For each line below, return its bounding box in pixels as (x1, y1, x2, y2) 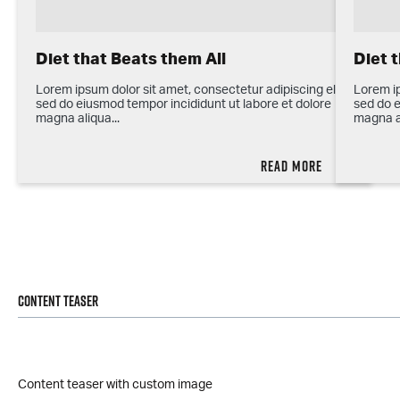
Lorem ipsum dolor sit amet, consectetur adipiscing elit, (36, 83, 346, 96)
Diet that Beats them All (36, 51, 226, 68)
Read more (260, 155, 322, 176)
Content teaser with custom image (18, 379, 212, 392)
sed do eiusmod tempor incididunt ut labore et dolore (36, 97, 331, 111)
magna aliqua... (36, 112, 120, 125)
